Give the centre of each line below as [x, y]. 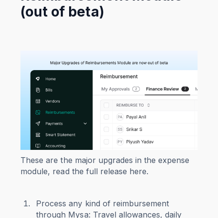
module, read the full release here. [84, 171]
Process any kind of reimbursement [102, 203]
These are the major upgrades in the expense [105, 160]
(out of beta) [62, 11]
